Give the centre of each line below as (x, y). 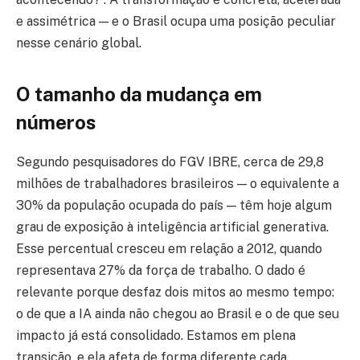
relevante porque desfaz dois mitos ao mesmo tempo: (175, 292)
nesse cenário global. (79, 43)
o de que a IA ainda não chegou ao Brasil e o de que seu (178, 313)
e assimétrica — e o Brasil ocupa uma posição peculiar (176, 22)
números (56, 122)
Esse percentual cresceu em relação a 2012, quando (169, 248)
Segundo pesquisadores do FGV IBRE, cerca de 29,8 (170, 162)
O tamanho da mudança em (139, 94)
